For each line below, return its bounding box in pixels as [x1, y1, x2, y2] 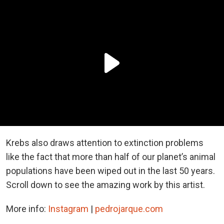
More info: [6, 203, 48, 214]
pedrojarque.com [95, 203, 163, 214]
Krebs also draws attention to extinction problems [6, 137, 203, 148]
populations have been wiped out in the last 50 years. [6, 165, 215, 176]
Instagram [48, 203, 88, 214]
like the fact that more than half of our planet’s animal [6, 151, 215, 162]
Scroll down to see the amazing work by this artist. [6, 179, 205, 190]
